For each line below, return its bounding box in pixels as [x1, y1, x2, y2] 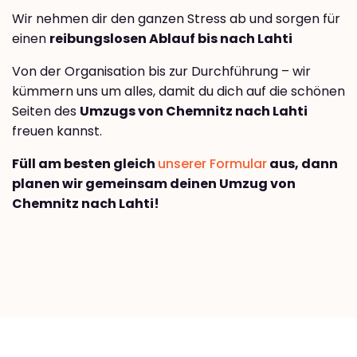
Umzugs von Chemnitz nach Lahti [80, 102, 308, 121]
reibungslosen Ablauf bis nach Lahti [49, 29, 292, 49]
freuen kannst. [12, 122, 102, 141]
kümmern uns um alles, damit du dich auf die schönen [12, 82, 345, 101]
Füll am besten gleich [12, 155, 158, 174]
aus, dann [267, 155, 338, 174]
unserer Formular [158, 155, 267, 174]
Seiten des [12, 102, 80, 121]
